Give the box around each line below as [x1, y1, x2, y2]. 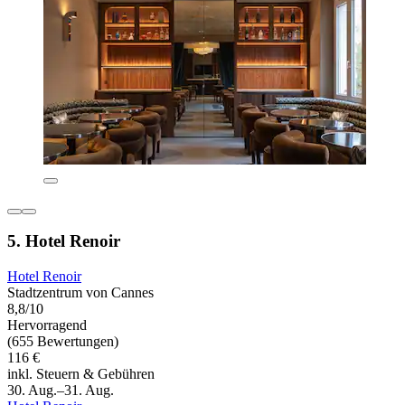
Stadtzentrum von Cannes [7, 285, 154, 301]
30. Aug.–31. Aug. [7, 382, 114, 399]
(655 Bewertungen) [7, 334, 118, 350]
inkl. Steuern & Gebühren [7, 366, 155, 382]
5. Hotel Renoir [7, 231, 120, 251]
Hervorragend [7, 317, 87, 334]
